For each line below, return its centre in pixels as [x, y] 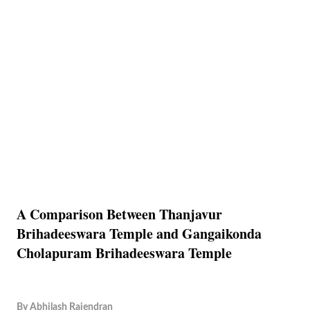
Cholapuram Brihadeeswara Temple [124, 253]
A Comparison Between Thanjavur [119, 214]
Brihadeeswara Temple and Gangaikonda [139, 234]
